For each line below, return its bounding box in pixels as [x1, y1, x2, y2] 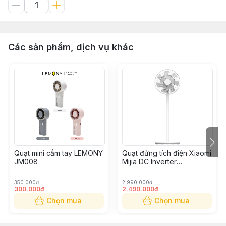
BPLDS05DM [122, 166, 164, 175]
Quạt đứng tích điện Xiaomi [122, 149, 211, 157]
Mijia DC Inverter [122, 157, 177, 166]
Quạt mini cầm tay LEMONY [14, 149, 103, 157]
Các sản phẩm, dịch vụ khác [8, 42, 134, 52]
